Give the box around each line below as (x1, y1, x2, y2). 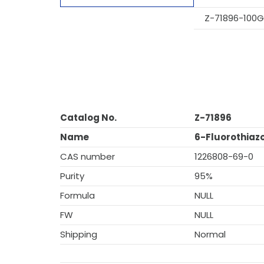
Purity (60, 170, 84, 182)
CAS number (60, 150, 115, 163)
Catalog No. (60, 111, 117, 124)
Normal (194, 228, 226, 240)
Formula (60, 189, 95, 202)
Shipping (60, 228, 97, 240)
